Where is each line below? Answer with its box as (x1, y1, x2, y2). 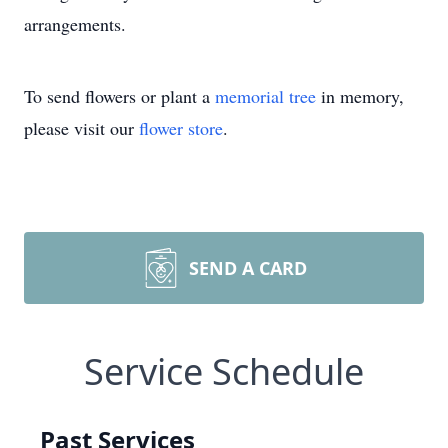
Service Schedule (84, 347, 364, 396)
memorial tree (215, 84, 316, 108)
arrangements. (24, 12, 126, 36)
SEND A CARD (189, 256, 307, 280)
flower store (139, 116, 223, 140)
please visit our (24, 116, 139, 140)
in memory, (316, 84, 404, 108)
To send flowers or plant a (24, 84, 215, 108)
